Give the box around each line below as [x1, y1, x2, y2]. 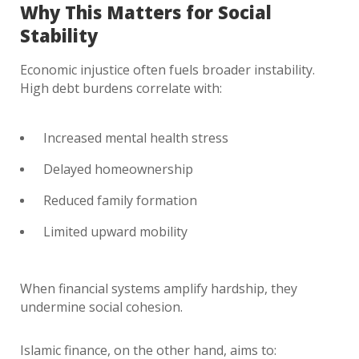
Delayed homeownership [43, 160, 193, 178]
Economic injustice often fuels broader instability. [20, 61, 315, 79]
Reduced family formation [43, 192, 197, 209]
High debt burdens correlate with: [20, 79, 222, 97]
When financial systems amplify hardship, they [20, 280, 297, 297]
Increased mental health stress [43, 129, 228, 147]
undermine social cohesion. [20, 298, 183, 316]
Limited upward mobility [43, 223, 188, 240]
